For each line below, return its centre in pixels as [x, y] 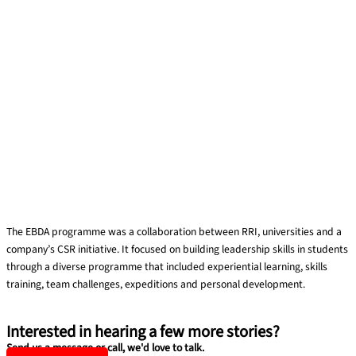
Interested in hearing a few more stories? [143, 331]
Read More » [35, 312]
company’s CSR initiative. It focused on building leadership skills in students [177, 250]
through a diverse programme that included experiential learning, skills [167, 267]
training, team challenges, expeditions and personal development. [156, 284]
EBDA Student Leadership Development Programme [145, 202]
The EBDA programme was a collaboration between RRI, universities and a [174, 232]
